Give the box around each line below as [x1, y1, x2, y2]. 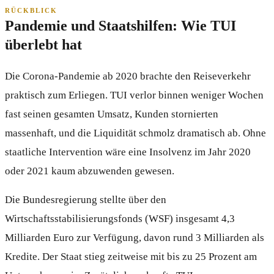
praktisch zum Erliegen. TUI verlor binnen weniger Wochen [5, 89, 264, 101]
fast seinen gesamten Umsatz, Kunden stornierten [5, 108, 218, 120]
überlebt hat [5, 36, 82, 53]
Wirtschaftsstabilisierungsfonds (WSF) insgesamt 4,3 [5, 212, 235, 224]
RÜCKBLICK [5, 6, 57, 14]
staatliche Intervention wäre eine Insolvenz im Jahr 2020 [5, 146, 251, 158]
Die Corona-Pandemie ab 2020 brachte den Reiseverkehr [5, 70, 251, 82]
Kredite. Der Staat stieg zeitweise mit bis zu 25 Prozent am [5, 250, 257, 262]
